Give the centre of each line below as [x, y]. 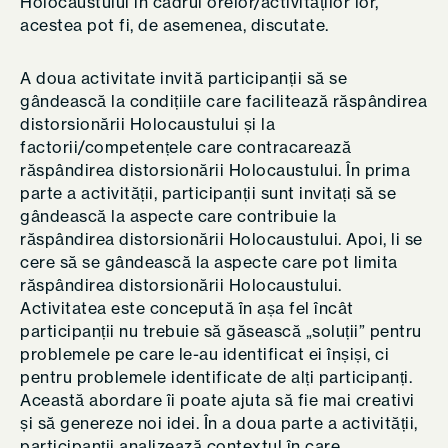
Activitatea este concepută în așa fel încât [187, 308]
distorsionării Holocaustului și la [147, 124]
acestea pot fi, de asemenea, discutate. [174, 25]
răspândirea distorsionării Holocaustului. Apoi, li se [221, 239]
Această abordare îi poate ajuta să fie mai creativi [217, 400]
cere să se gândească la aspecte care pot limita [209, 262]
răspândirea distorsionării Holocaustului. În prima [215, 170]
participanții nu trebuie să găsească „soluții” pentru [221, 331]
